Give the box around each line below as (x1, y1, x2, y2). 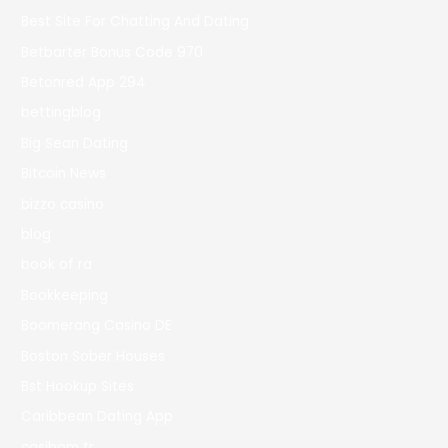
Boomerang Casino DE (21, 316, 173, 336)
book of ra (21, 255, 93, 275)
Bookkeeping (21, 285, 109, 305)
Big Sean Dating (21, 133, 129, 153)
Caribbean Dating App (21, 407, 174, 427)
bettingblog (21, 103, 102, 123)
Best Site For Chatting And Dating (21, 12, 250, 32)
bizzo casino (21, 194, 105, 214)
